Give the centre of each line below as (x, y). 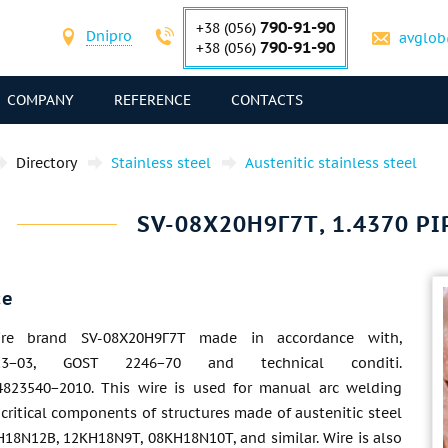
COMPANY (40, 100)
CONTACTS (267, 100)
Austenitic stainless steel (331, 163)
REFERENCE (152, 100)
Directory (46, 163)
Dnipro (109, 35)
